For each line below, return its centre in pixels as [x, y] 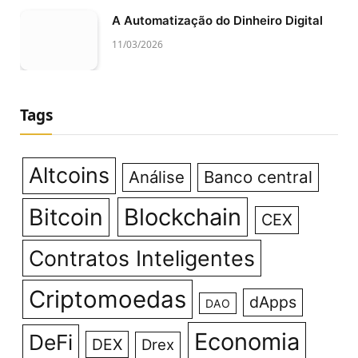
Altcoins [69, 175]
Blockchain [182, 217]
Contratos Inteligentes [141, 258]
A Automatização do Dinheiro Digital [217, 21]
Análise [157, 177]
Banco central [259, 177]
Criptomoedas [107, 299]
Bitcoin [66, 217]
